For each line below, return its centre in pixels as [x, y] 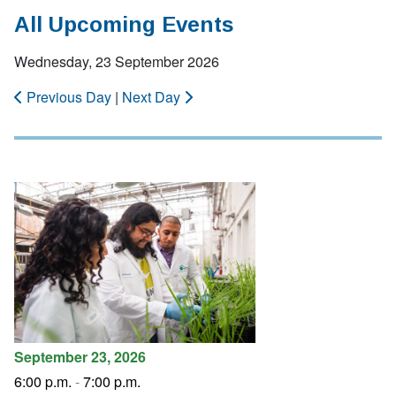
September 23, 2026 [80, 357]
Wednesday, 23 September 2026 [117, 61]
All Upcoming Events [124, 24]
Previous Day [69, 97]
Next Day [153, 97]
